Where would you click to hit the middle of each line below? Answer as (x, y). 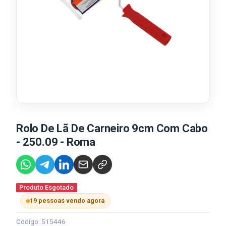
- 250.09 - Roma (56, 142)
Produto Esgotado (47, 187)
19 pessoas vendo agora (67, 201)
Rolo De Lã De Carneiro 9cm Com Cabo (112, 128)
